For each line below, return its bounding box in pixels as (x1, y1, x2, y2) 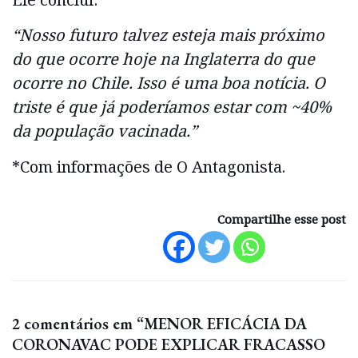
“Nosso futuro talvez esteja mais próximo (12, 24, 324, 46)
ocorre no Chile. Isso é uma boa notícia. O (12, 72, 325, 94)
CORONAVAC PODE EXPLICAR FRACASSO (12, 334, 325, 356)
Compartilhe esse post (217, 211, 346, 228)
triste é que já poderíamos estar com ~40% (12, 96, 332, 118)
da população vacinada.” (12, 120, 197, 142)
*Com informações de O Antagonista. (12, 155, 285, 177)
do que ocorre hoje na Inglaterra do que (12, 48, 315, 70)
